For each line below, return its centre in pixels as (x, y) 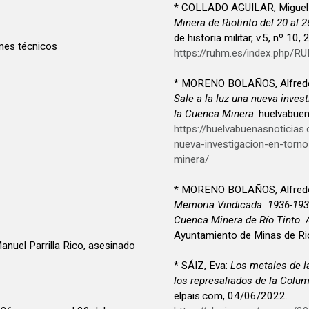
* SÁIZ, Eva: (202, 266)
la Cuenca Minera (214, 114)
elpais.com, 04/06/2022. (231, 296)
